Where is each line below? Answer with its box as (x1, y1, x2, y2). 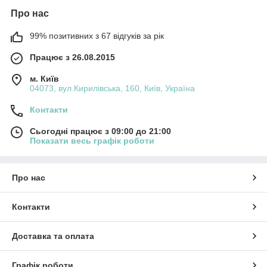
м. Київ (30, 74, 59, 84)
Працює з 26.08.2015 (30, 52, 115, 63)
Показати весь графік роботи (30, 136, 154, 146)
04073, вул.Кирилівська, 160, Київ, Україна (30, 83, 195, 94)
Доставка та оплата (12, 231, 94, 241)
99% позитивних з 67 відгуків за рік (30, 31, 164, 41)
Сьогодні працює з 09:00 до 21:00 (30, 126, 171, 136)
